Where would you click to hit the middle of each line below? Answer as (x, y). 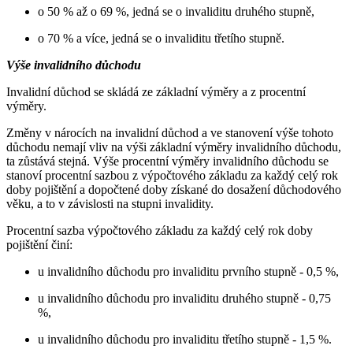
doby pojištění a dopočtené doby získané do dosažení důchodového (174, 189)
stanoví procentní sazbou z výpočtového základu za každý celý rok (172, 175)
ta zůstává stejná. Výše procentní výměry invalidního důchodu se (167, 161)
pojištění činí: (39, 244)
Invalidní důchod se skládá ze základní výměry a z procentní (156, 91)
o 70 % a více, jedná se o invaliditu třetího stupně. (161, 38)
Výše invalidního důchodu (74, 65)
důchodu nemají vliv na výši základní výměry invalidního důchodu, (174, 147)
